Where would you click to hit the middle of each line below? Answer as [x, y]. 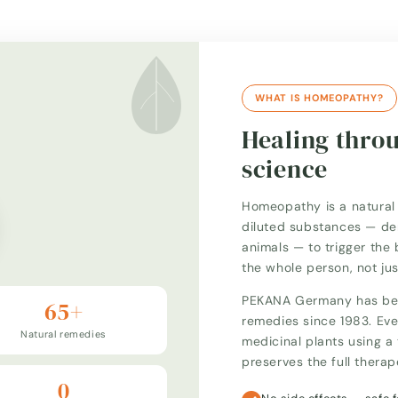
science [285, 168]
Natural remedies [64, 334]
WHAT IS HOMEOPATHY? [319, 97]
